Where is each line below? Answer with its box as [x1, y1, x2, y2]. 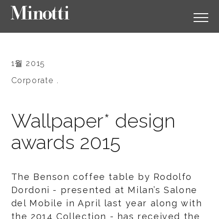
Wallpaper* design [11, 109, 175, 132]
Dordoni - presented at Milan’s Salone [11, 185, 197, 195]
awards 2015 [11, 131, 120, 153]
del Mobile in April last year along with [11, 198, 202, 208]
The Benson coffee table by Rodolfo [11, 172, 192, 182]
